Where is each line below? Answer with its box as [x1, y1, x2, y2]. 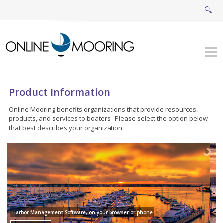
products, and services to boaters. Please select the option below [9, 113, 208, 123]
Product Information [9, 85, 110, 99]
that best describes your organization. [9, 123, 124, 132]
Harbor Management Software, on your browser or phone [16, 209, 148, 216]
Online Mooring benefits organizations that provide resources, [9, 104, 198, 113]
